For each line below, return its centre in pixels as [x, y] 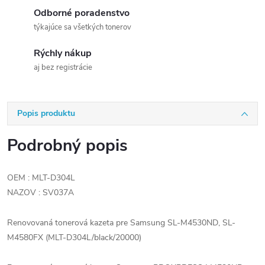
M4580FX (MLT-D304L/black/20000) [74, 237]
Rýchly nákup [63, 53]
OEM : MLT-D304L [41, 178]
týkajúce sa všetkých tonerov [83, 27]
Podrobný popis [67, 146]
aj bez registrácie [63, 67]
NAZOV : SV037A [41, 193]
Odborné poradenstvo [82, 13]
